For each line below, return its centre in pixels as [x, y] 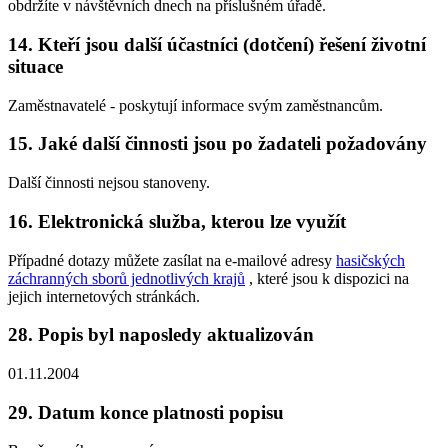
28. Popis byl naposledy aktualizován [161, 335]
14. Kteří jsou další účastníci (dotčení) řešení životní [217, 44]
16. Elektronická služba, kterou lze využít [177, 221]
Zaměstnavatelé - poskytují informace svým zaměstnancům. [195, 105]
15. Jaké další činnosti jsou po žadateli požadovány [217, 144]
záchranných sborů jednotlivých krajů [126, 278]
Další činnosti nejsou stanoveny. [109, 183]
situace [35, 66]
